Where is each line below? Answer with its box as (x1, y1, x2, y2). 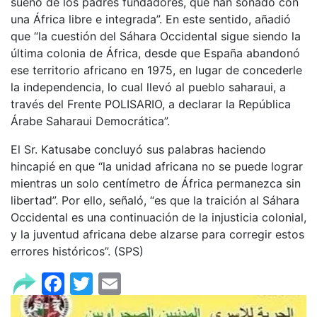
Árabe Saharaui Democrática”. (11, 113, 170, 128)
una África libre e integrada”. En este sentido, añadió (11, 11, 291, 26)
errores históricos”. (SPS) (11, 243, 144, 258)
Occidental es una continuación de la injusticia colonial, (11, 209, 306, 224)
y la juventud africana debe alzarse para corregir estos (11, 226, 304, 241)
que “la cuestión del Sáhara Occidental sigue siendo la (11, 28, 301, 43)
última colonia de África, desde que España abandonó (11, 45, 300, 60)
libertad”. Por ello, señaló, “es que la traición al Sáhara (11, 192, 299, 207)
